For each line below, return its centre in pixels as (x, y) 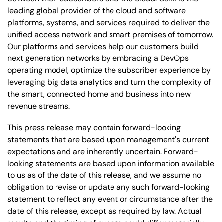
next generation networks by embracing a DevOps (98, 58)
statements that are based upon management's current (108, 139)
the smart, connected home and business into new (99, 94)
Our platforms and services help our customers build (103, 46)
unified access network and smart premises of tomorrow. (110, 34)
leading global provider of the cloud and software (97, 10)
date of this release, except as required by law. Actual (105, 211)
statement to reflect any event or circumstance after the (110, 199)
